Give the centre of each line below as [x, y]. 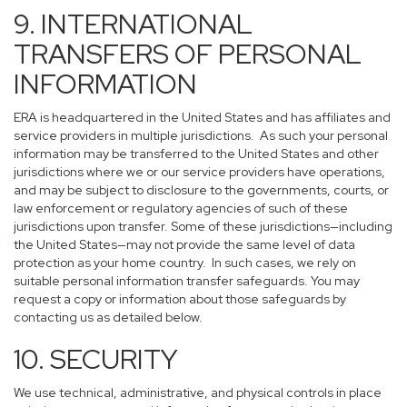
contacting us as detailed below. [108, 317]
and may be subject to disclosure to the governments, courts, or [201, 190]
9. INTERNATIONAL [133, 24]
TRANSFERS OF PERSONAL [188, 54]
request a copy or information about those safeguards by [180, 299]
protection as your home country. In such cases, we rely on [185, 263]
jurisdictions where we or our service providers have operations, [199, 172]
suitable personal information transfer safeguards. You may [187, 281]
